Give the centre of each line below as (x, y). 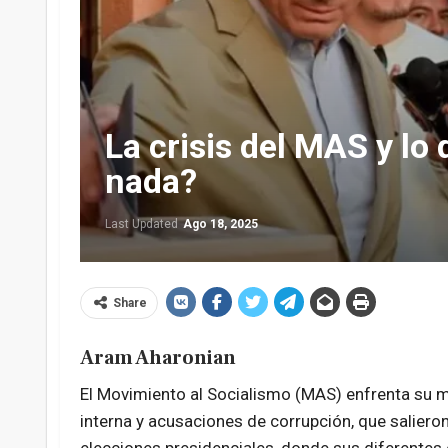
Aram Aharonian (157, 358)
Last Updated (142, 224)
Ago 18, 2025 (220, 224)
